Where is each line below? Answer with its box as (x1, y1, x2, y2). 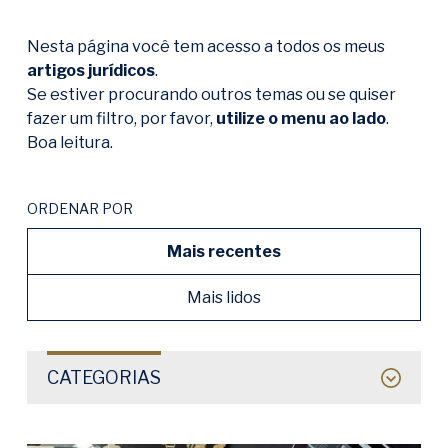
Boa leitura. (27, 133, 113, 152)
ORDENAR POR (27, 200, 133, 217)
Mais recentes (167, 242, 281, 261)
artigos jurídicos (27, 61, 155, 80)
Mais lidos (187, 288, 261, 307)
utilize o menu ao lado (216, 109, 386, 128)
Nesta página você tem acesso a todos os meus (27, 37, 385, 56)
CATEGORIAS (47, 367, 161, 388)
